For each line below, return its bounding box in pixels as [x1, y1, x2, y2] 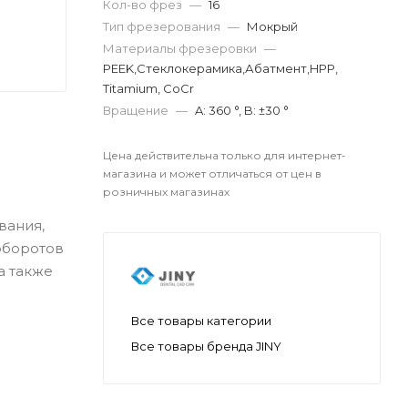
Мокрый [247, 19, 298, 34]
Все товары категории [131, 312, 271, 328]
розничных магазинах [103, 185, 229, 199]
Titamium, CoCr [103, 81, 194, 96]
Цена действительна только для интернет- [103, 148, 346, 162]
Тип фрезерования [103, 19, 223, 34]
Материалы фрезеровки [103, 41, 260, 56]
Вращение [103, 103, 171, 117]
